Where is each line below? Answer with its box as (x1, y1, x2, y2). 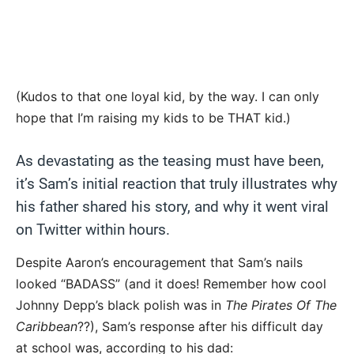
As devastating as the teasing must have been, (16, 152, 324, 171)
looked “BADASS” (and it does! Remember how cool (16, 276, 326, 292)
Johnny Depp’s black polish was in (16, 297, 225, 314)
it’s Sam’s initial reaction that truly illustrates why (16, 175, 337, 194)
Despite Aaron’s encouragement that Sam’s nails (16, 254, 303, 271)
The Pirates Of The (225, 297, 337, 314)
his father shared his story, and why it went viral (16, 198, 329, 217)
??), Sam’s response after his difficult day (77, 318, 323, 335)
